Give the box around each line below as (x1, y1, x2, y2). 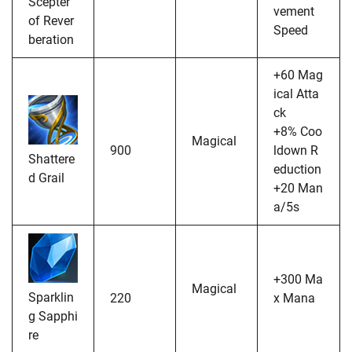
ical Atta (273, 86, 319, 101)
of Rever (28, 13, 74, 28)
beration (28, 31, 74, 47)
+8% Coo (273, 123, 322, 139)
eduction (273, 161, 321, 177)
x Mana (273, 290, 315, 306)
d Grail (28, 170, 64, 185)
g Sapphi (28, 308, 78, 324)
